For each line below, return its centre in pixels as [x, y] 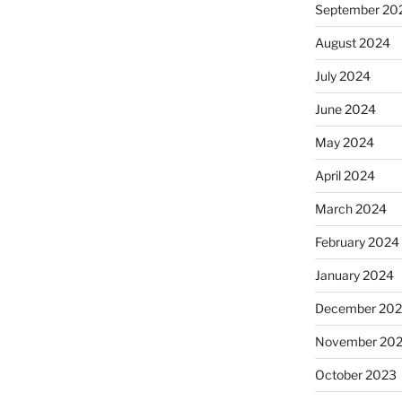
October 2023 [355, 374]
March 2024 [350, 208]
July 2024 [342, 75]
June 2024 [345, 109]
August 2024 [352, 42]
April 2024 [345, 175]
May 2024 [344, 142]
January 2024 [354, 275]
